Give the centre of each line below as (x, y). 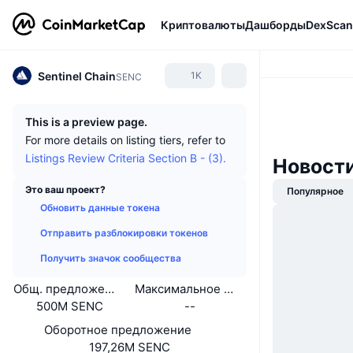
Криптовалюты (203, 24)
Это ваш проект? (65, 190)
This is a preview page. (86, 122)
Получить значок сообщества (111, 258)
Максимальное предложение (219, 289)
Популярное (315, 191)
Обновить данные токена (100, 208)
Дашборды (275, 24)
